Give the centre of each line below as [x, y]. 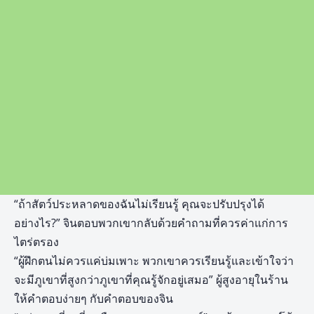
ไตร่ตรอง [36, 242]
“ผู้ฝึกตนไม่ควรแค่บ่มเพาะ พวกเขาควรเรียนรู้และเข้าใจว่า [154, 261]
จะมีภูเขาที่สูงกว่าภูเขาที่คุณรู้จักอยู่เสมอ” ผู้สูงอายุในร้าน [151, 280]
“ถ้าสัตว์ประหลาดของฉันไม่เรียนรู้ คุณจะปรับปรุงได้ [139, 204]
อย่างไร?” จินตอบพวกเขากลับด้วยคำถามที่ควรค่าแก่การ [151, 223]
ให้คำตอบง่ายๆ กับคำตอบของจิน [94, 299]
